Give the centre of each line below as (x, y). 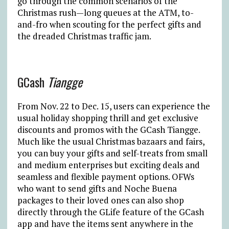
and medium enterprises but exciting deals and (108, 165)
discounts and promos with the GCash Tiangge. (108, 129)
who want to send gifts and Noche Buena (97, 188)
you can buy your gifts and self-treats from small (112, 153)
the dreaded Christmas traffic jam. (84, 36)
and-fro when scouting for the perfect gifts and (109, 24)
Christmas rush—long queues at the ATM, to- (105, 12)
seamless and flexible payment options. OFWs (106, 176)
